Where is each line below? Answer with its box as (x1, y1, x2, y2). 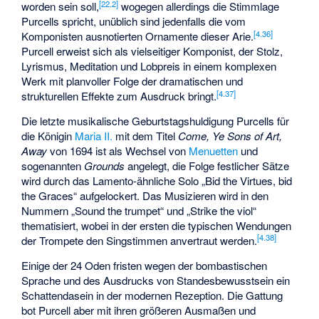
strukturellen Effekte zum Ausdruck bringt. (21, 88, 217, 104)
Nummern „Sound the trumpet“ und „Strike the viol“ (21, 203, 257, 219)
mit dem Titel (113, 128, 179, 144)
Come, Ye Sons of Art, (178, 128, 283, 144)
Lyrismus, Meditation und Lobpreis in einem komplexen (21, 58, 277, 74)
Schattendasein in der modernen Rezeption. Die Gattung (21, 287, 283, 303)
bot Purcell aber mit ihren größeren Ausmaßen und (21, 302, 256, 318)
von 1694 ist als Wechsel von (47, 143, 189, 159)
